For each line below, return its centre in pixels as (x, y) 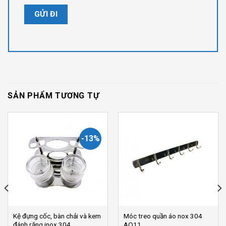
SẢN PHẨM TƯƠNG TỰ (53, 96)
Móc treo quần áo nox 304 (163, 216)
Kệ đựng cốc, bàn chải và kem (57, 216)
